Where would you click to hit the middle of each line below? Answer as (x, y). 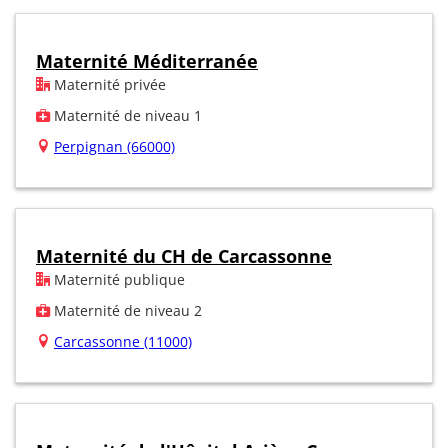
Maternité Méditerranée (147, 60)
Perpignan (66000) (114, 146)
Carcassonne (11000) (123, 341)
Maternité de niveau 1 (126, 115)
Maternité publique (117, 279)
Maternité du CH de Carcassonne (184, 255)
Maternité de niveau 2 (126, 310)
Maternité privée (108, 84)
